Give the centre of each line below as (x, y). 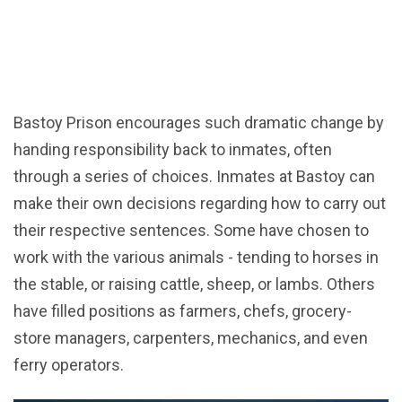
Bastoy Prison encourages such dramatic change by (199, 123)
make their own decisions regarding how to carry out (200, 204)
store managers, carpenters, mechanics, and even (191, 338)
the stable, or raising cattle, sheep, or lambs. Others (194, 284)
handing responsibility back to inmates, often (173, 150)
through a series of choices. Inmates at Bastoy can (194, 177)
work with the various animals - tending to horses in (196, 258)
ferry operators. (69, 365)
